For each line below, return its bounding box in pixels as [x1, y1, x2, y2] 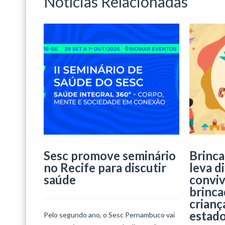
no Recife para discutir [44, 160, 166, 175]
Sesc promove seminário [44, 148, 176, 163]
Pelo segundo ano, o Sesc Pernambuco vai [44, 210, 175, 219]
